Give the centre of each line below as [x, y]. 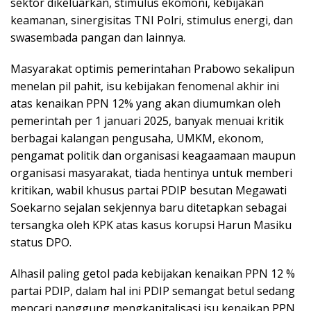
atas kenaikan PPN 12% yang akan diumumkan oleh [145, 103]
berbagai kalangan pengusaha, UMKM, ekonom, [137, 138]
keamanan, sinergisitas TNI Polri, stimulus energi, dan [152, 20]
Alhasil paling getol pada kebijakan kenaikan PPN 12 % [153, 273]
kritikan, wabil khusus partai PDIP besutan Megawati [149, 190]
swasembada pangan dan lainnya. [98, 37]
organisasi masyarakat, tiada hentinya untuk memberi [151, 173]
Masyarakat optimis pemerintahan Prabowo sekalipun [152, 68]
